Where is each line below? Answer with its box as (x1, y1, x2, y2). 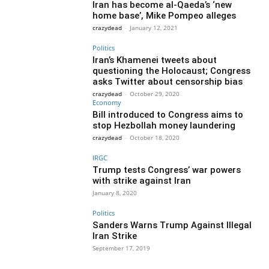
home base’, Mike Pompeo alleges (92, 10, 237, 21)
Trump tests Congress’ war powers (92, 165, 241, 176)
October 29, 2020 (130, 89, 180, 98)
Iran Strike (92, 231, 138, 242)
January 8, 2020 (92, 189, 138, 198)
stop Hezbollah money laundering (92, 120, 236, 131)
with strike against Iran (92, 175, 192, 187)
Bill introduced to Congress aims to (92, 109, 244, 121)
